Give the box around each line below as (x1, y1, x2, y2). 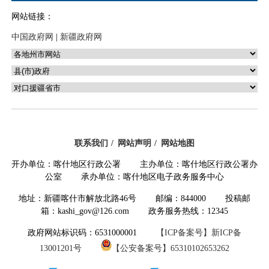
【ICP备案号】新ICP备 (156, 228, 241, 238)
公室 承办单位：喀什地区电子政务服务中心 (45, 172, 224, 182)
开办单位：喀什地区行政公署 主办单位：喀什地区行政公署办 (11, 160, 258, 169)
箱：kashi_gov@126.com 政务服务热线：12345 (41, 207, 228, 216)
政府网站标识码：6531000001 (28, 228, 156, 238)
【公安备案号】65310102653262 (112, 244, 229, 253)
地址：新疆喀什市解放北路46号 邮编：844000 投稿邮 (19, 194, 250, 204)
